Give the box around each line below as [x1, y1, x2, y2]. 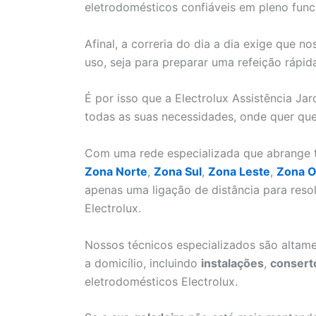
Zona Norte [85, 164, 147, 178]
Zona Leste [208, 164, 270, 178]
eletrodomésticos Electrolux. [85, 274, 238, 288]
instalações [201, 255, 264, 270]
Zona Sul [154, 164, 202, 178]
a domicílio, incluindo [85, 255, 201, 270]
